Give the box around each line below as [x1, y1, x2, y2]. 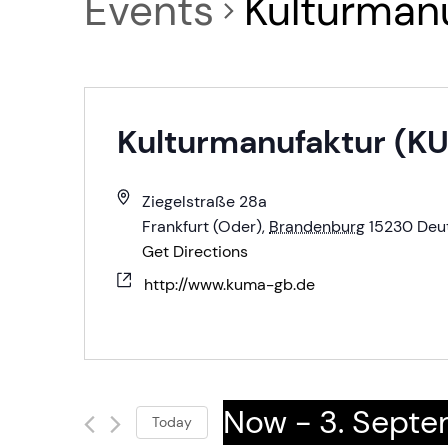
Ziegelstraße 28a [142, 191, 268, 212]
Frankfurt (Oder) [142, 216, 263, 237]
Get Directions [142, 241, 249, 262]
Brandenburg [269, 216, 366, 237]
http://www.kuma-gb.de [144, 274, 315, 295]
